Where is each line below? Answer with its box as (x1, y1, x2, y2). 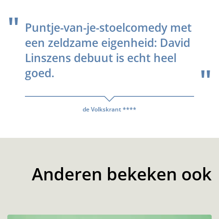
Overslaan (7, 204, 41, 214)
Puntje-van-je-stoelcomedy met (25, 20, 192, 35)
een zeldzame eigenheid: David (25, 35, 190, 50)
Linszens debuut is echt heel (25, 50, 176, 66)
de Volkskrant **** (83, 105, 136, 113)
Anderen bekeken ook (32, 162, 212, 185)
